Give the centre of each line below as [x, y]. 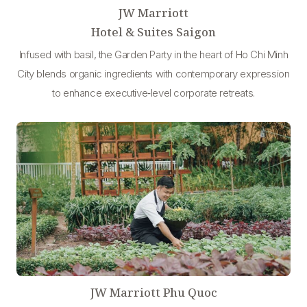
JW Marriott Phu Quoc [153, 292]
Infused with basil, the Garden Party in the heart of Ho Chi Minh [153, 54]
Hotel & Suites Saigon [153, 32]
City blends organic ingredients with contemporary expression [153, 73]
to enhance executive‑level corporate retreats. [153, 93]
